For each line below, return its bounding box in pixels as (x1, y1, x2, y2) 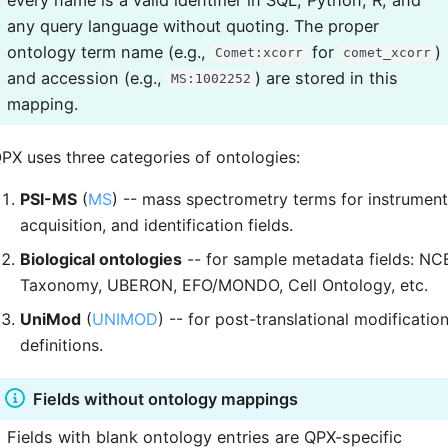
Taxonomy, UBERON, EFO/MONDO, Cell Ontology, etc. (20, 275, 428, 295)
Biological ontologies (20, 249, 182, 269)
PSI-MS (20, 189, 77, 209)
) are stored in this (254, 67, 398, 88)
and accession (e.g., (7, 67, 167, 88)
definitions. (20, 335, 103, 355)
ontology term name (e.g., (7, 41, 211, 62)
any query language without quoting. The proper (7, 15, 379, 36)
